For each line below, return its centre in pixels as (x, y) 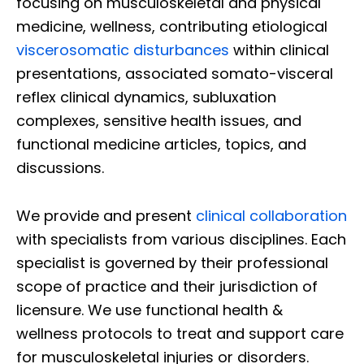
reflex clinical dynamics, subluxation (146, 97)
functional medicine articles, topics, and (161, 145)
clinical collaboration (271, 216)
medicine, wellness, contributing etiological (172, 27)
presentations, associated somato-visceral (175, 74)
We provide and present (106, 216)
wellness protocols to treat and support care (180, 334)
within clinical (279, 50)
